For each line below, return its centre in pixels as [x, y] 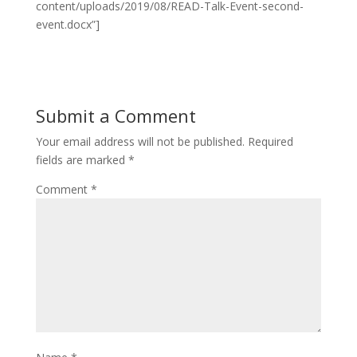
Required [270, 141]
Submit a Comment [116, 115]
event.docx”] [67, 24]
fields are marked [82, 159]
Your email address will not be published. [140, 141]
